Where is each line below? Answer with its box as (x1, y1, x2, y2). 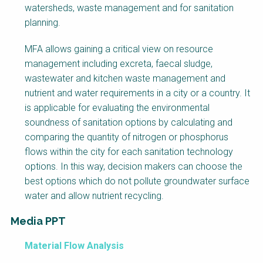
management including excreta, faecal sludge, (25, 58, 213, 70)
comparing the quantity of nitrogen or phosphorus (25, 131, 228, 143)
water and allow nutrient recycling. (25, 190, 164, 202)
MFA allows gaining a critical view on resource (25, 43, 213, 55)
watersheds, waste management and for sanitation (25, 2, 234, 14)
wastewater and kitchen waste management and (25, 73, 225, 85)
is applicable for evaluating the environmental (25, 102, 210, 114)
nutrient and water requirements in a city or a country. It (25, 87, 250, 99)
